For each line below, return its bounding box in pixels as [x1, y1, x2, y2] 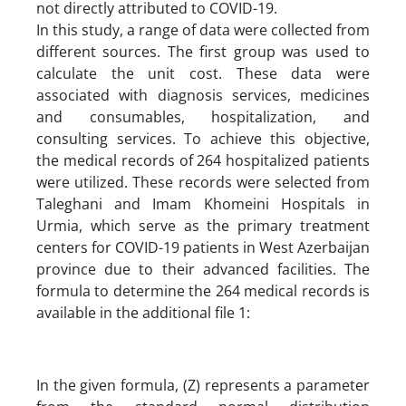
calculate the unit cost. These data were [36, 63, 370, 83]
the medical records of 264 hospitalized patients [36, 150, 370, 170]
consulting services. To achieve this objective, [36, 128, 370, 149]
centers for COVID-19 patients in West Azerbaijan [36, 237, 370, 257]
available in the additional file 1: [36, 302, 254, 323]
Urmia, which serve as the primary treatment [36, 215, 370, 236]
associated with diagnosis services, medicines [36, 84, 370, 105]
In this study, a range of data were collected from [36, 19, 370, 40]
